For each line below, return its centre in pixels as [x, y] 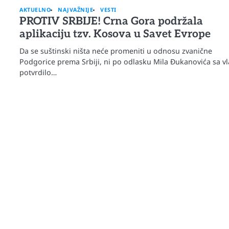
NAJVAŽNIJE [76, 10]
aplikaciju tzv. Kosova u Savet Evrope [115, 34]
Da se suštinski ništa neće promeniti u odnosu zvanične [116, 51]
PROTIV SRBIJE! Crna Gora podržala [111, 21]
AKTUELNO [35, 10]
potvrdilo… [38, 73]
